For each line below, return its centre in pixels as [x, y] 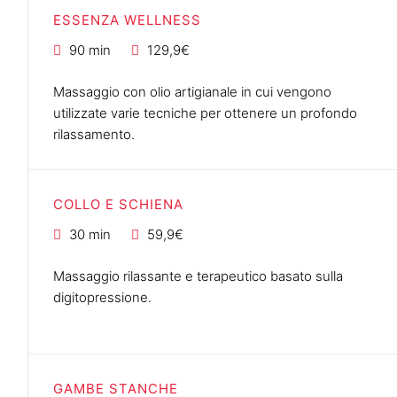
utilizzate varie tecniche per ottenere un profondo [205, 113]
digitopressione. [102, 297]
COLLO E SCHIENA [118, 204]
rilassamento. [94, 134]
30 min [90, 234]
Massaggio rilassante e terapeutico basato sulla [198, 276]
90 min [90, 50]
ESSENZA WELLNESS [127, 19]
